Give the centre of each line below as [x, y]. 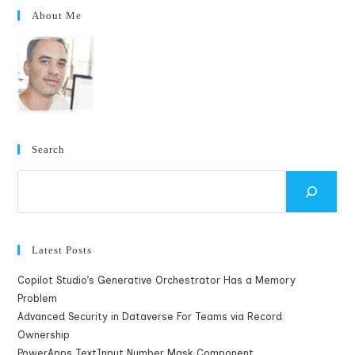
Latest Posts [62, 250]
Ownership [44, 335]
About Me [57, 15]
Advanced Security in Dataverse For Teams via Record [150, 317]
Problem [38, 298]
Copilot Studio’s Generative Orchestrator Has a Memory [157, 280]
